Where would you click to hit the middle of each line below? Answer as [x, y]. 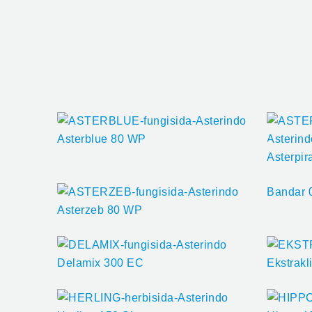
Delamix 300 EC [100, 263]
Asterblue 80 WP [102, 139]
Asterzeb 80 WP [100, 210]
